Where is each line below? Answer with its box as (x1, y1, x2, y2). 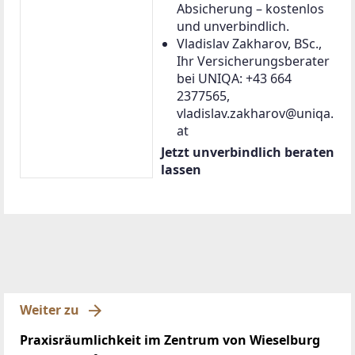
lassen (161, 160, 201, 178)
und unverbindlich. (177, 17, 289, 35)
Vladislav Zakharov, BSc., (177, 34, 322, 52)
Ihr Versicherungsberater (177, 52, 330, 70)
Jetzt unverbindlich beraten (161, 143, 334, 161)
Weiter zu (20, 301, 79, 319)
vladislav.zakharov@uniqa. (177, 104, 334, 122)
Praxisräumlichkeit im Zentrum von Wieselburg (20, 330, 320, 349)
